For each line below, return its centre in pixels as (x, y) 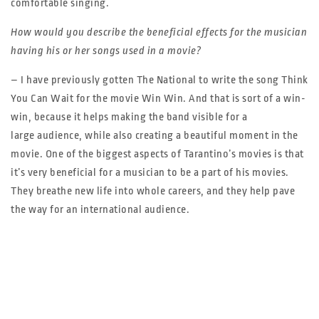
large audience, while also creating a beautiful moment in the (155, 136)
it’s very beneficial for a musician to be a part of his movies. (150, 173)
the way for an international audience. (100, 210)
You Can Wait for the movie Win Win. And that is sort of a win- (158, 99)
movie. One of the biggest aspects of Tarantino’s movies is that (157, 154)
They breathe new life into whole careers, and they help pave (153, 191)
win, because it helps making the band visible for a (129, 117)
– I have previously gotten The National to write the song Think (159, 80)
